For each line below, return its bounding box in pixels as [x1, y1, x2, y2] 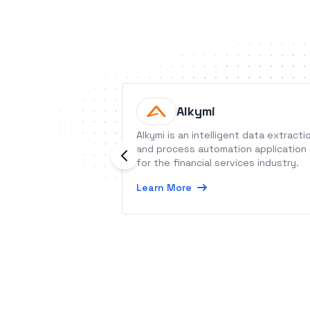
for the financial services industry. [136, 156, 299, 169]
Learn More [136, 181, 192, 194]
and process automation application [136, 143, 307, 155]
